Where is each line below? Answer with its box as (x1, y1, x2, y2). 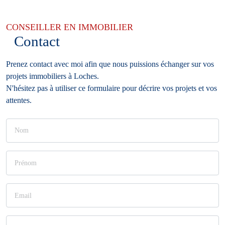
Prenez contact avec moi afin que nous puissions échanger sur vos (6, 59, 214, 68)
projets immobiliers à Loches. (6, 71, 99, 80)
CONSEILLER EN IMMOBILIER (6, 22, 133, 32)
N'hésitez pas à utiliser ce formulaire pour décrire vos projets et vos (6, 83, 217, 92)
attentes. (6, 95, 32, 104)
